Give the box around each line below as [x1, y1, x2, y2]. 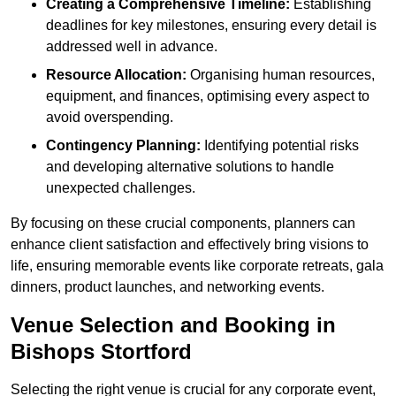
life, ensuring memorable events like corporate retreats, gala [11, 258, 384, 274]
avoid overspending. [46, 110, 173, 126]
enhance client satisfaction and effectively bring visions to [11, 237, 369, 253]
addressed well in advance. [46, 39, 217, 55]
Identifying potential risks [201, 138, 359, 154]
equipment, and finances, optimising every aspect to [46, 88, 369, 104]
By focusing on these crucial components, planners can [11, 216, 355, 232]
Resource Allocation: [46, 67, 187, 83]
